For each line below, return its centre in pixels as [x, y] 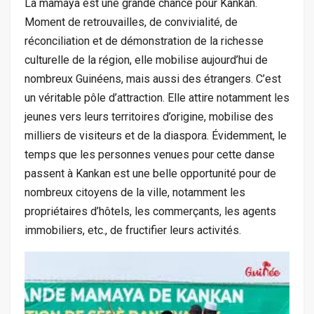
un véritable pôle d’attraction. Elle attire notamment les [157, 98]
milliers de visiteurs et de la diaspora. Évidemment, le [156, 136]
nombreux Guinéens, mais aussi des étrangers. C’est [153, 79]
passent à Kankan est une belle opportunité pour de [150, 174]
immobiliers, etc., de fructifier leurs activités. [133, 231]
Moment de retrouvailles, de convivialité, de [131, 22]
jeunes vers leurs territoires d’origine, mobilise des [149, 117]
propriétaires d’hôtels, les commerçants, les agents [150, 212]
